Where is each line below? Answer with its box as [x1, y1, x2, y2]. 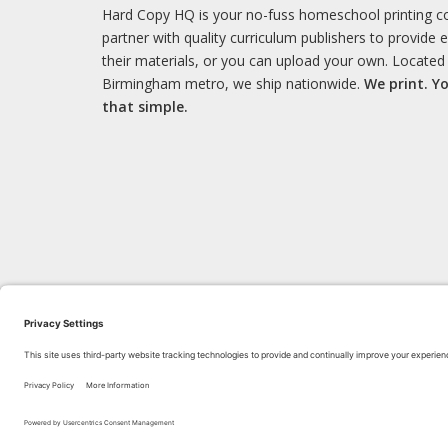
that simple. [102, 97, 188, 116]
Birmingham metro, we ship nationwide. [102, 74, 364, 93]
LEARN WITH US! [281, 352, 386, 371]
